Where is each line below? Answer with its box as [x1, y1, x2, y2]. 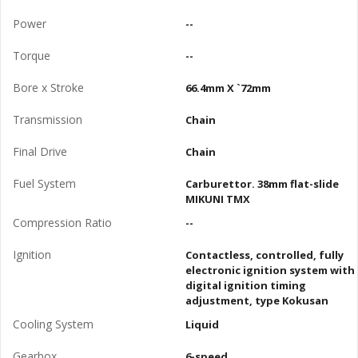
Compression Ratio [13, 214, 112, 230]
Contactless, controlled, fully [185, 247, 344, 262]
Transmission [13, 111, 82, 127]
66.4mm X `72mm [185, 80, 271, 95]
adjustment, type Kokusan [185, 292, 328, 308]
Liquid [185, 316, 219, 332]
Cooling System [13, 316, 93, 332]
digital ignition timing [185, 277, 306, 292]
